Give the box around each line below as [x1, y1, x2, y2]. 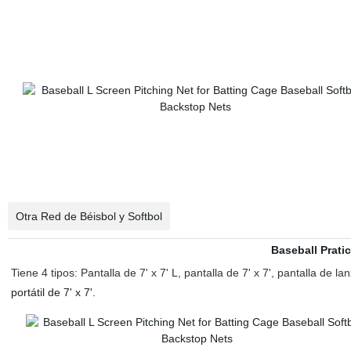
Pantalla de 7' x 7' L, [77, 266, 181, 279]
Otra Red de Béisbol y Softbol [15, 210, 162, 223]
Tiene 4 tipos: [10, 266, 78, 279]
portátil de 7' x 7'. [10, 286, 96, 299]
